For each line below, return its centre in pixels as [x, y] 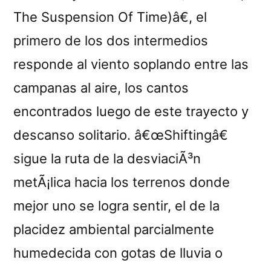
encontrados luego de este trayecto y [131, 111]
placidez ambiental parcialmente [114, 229]
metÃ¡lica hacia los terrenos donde [122, 182]
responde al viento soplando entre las [131, 64]
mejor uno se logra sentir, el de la [116, 205]
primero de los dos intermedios [111, 40]
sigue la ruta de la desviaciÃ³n [107, 158]
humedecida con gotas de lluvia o [118, 253]
